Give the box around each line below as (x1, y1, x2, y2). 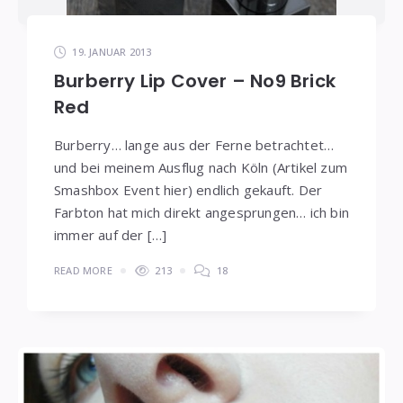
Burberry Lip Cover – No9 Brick (54, 67, 336, 94)
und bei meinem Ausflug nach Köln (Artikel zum (54, 157, 348, 176)
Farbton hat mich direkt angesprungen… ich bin (54, 202, 350, 221)
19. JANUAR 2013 (72, 44, 152, 58)
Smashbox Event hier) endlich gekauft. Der (54, 180, 323, 199)
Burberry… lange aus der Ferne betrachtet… (54, 135, 335, 154)
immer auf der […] (54, 225, 167, 244)
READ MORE (54, 263, 112, 277)
